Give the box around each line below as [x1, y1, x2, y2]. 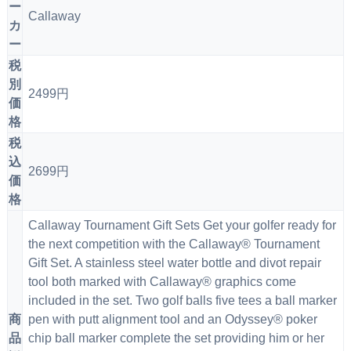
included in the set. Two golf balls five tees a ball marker [27, 293, 337, 307]
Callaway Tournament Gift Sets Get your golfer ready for [27, 218, 336, 232]
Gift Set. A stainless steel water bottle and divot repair [27, 255, 321, 270]
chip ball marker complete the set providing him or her [27, 331, 324, 345]
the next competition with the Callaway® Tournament [27, 237, 320, 251]
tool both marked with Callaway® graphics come [27, 274, 296, 288]
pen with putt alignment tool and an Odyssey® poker [27, 312, 317, 326]
